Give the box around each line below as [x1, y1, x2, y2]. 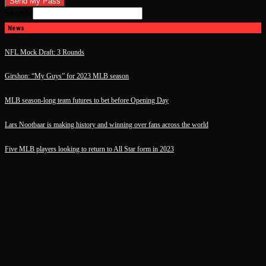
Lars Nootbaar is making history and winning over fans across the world [5, 120, 208, 129]
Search [5, 8, 30, 18]
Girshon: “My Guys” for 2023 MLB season [5, 72, 129, 81]
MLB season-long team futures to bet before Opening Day [5, 96, 169, 105]
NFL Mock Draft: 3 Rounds [5, 47, 84, 56]
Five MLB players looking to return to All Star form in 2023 [5, 144, 174, 153]
